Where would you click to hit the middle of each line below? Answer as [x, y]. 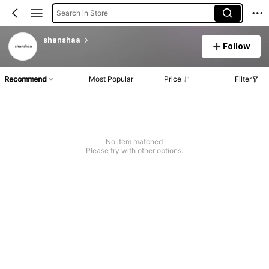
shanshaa [62, 40]
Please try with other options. [134, 151]
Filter [243, 79]
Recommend [25, 79]
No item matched [134, 142]
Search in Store [82, 13]
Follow [237, 46]
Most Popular [111, 79]
